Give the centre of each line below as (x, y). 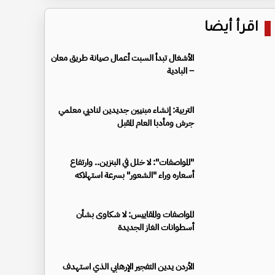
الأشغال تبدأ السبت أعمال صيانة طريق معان (122, 58)
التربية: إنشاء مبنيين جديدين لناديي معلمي (126, 110)
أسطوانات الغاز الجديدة (156, 227)
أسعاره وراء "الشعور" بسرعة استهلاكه (134, 175)
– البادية (180, 71)
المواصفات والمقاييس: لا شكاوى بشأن (135, 214)
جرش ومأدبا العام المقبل (156, 123)
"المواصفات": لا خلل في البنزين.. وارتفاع (132, 162)
